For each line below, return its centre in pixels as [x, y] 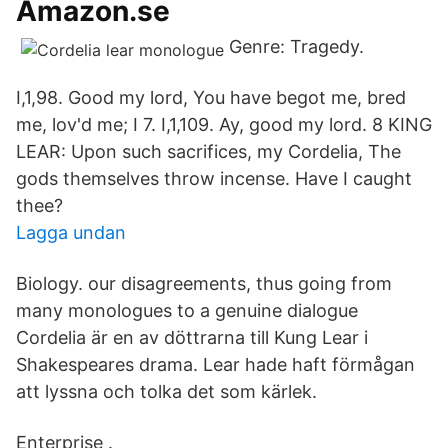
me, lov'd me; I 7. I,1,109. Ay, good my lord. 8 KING [224, 124]
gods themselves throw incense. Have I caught [214, 178]
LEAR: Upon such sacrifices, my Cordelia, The [208, 151]
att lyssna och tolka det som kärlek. [166, 391]
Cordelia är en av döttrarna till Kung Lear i [192, 337]
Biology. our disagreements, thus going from [204, 283]
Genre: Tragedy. [296, 46]
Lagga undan [71, 232]
